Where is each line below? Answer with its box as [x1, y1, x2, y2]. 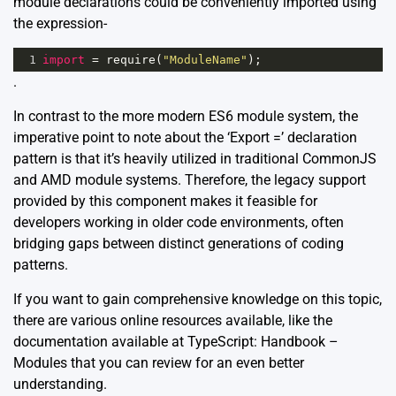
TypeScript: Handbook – [187, 333, 339, 351]
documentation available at [13, 333, 187, 351]
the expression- [13, 15, 107, 33]
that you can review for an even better [67, 354, 304, 372]
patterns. [13, 256, 68, 274]
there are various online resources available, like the [13, 312, 332, 330]
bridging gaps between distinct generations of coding [13, 235, 344, 253]
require [106, 53, 156, 67]
